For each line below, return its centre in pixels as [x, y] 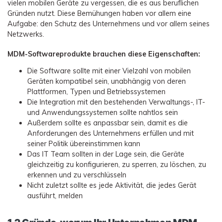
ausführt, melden [55, 195]
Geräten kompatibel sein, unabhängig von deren [107, 81]
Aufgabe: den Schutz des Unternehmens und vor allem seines [109, 24]
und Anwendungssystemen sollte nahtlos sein [103, 112]
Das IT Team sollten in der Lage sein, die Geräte [106, 154]
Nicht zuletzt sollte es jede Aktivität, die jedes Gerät [112, 185]
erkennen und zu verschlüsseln [77, 175]
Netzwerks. [26, 34]
